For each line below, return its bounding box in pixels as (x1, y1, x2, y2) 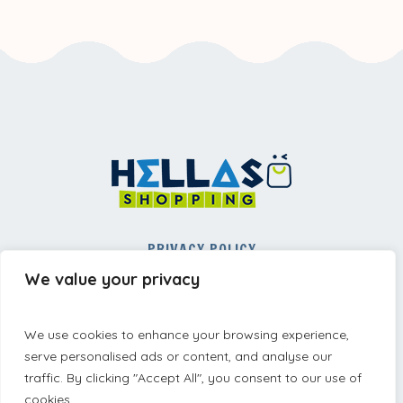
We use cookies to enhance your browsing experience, (24, 327, 349, 343)
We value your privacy (24, 269, 200, 290)
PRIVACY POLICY (147, 238, 256, 259)
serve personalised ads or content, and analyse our (24, 348, 332, 364)
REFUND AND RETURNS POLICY (100, 265, 303, 286)
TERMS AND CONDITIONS (119, 292, 284, 313)
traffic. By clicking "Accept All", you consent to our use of (24, 370, 362, 386)
